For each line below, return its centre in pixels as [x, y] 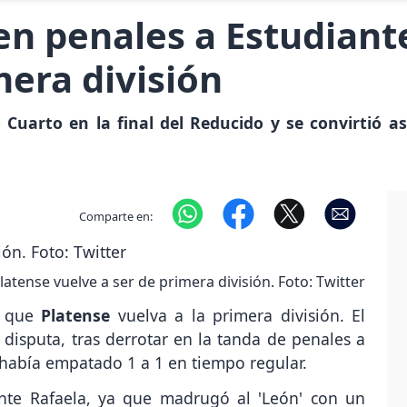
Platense [76, 316]
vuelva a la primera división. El [238, 316]
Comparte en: [115, 216]
